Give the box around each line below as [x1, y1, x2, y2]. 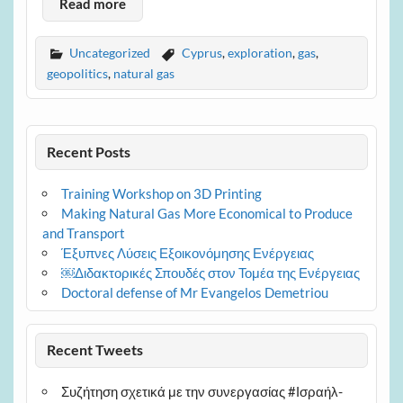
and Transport [41, 224, 125, 241]
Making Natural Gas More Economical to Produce [60, 204, 353, 221]
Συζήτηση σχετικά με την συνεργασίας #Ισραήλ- [60, 383, 343, 400]
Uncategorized [68, 44, 150, 60]
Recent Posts [47, 143, 131, 161]
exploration [227, 44, 292, 60]
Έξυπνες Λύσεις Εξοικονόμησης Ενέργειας [60, 244, 314, 261]
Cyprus [181, 44, 222, 60]
